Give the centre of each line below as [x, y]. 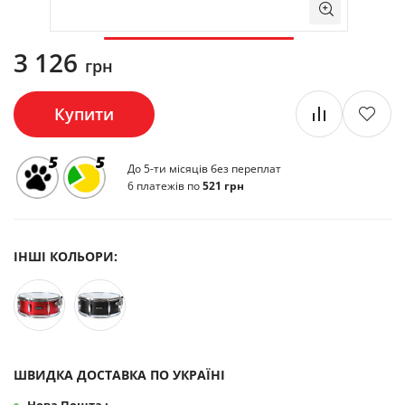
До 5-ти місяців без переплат [204, 168]
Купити [84, 113]
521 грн [223, 185]
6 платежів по [165, 185]
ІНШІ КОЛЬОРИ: [66, 256]
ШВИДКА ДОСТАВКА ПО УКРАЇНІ [119, 375]
